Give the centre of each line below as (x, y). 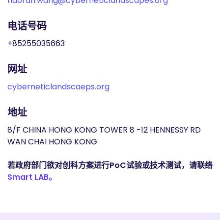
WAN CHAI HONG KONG (52, 142)
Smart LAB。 (32, 177)
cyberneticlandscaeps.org (58, 87)
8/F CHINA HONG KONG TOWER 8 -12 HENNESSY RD (104, 130)
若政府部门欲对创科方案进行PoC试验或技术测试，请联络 (110, 165)
